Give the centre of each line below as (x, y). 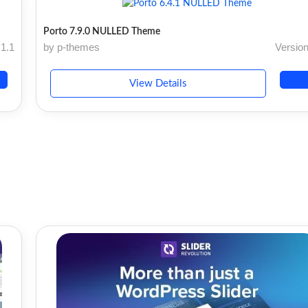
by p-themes (72, 47)
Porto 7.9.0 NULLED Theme (102, 31)
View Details (158, 83)
